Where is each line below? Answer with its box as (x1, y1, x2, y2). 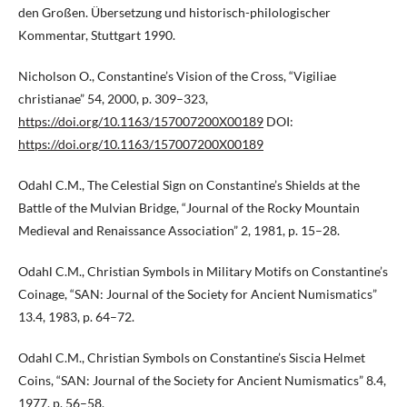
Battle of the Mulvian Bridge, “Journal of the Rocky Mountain (18, 200, 360, 216)
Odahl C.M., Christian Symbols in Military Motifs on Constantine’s (18, 263, 388, 280)
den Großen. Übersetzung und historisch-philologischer (18, 5, 331, 21)
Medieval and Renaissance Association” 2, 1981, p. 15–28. (18, 223, 340, 239)
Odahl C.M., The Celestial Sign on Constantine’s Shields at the (18, 177, 360, 194)
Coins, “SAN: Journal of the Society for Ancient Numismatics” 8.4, (18, 372, 386, 389)
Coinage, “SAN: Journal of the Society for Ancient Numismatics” (18, 286, 377, 303)
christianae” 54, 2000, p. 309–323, (18, 91, 208, 107)
